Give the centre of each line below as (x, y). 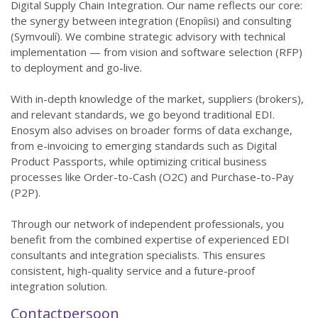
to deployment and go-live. (76, 67)
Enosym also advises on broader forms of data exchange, (152, 130)
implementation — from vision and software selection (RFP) (157, 52)
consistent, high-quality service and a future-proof (133, 270)
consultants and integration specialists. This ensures (138, 255)
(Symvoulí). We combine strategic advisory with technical (148, 36)
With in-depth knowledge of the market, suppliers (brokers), (157, 99)
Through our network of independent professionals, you (147, 224)
